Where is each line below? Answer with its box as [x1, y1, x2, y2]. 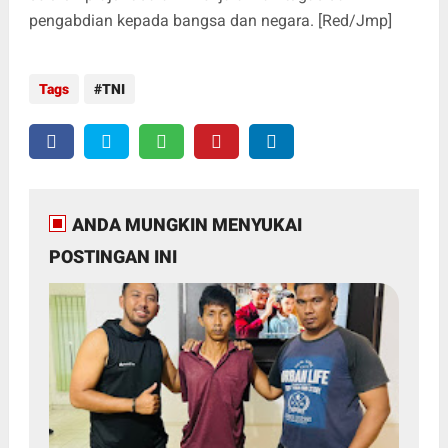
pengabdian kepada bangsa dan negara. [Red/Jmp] [28, 11, 392, 30]
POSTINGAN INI [48, 246, 177, 267]
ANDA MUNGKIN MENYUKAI [71, 214, 302, 235]
